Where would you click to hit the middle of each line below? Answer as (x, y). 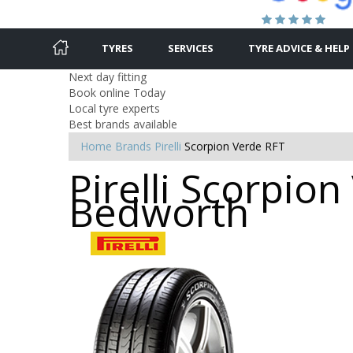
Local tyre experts (114, 108)
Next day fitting (108, 76)
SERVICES (191, 48)
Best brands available (123, 124)
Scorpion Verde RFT (235, 146)
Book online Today (117, 92)
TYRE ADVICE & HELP (299, 48)
